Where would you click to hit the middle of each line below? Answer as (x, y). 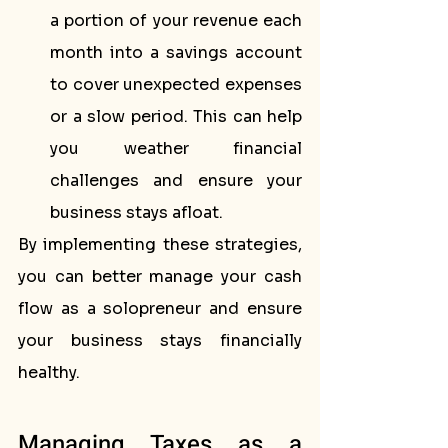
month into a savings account (176, 52)
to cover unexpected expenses (176, 84)
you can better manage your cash (160, 276)
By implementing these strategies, (160, 244)
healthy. (49, 372)
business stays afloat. (136, 212)
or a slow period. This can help (176, 116)
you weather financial (176, 148)
